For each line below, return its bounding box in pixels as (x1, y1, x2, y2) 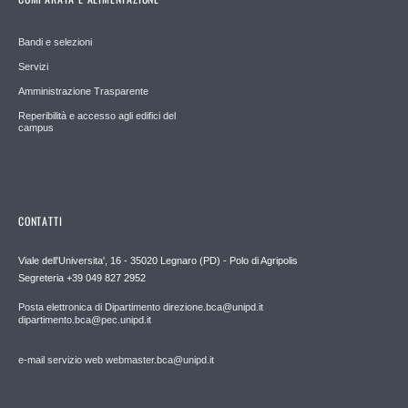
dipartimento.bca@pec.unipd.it (18, 314, 151, 326)
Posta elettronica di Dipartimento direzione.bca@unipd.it (18, 301, 263, 313)
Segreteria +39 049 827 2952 (18, 272, 146, 284)
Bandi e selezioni (18, 36, 92, 47)
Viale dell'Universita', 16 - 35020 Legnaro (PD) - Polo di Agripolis (18, 255, 298, 267)
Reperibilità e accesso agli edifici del (18, 109, 176, 121)
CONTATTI (18, 213, 63, 229)
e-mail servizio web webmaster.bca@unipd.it (18, 354, 214, 366)
